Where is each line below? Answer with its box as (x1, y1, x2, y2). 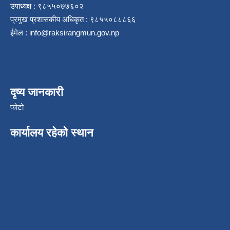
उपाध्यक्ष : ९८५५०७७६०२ (10, 2, 84, 11)
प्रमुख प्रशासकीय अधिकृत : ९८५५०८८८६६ (10, 15, 136, 24)
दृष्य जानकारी (10, 86, 63, 99)
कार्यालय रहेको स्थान (10, 126, 93, 140)
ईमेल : (10, 28, 29, 37)
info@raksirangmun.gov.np (29, 28, 119, 37)
